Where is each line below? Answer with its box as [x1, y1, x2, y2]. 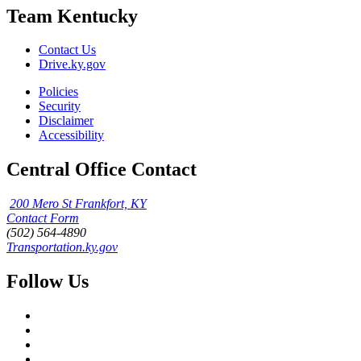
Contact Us [39, 43, 96, 57]
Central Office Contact [6, 159, 197, 180]
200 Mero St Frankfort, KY [10, 197, 147, 211]
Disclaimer [39, 114, 93, 128]
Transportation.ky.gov [6, 240, 118, 255]
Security [39, 99, 81, 114]
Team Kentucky [6, 5, 138, 27]
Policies [39, 85, 78, 99]
